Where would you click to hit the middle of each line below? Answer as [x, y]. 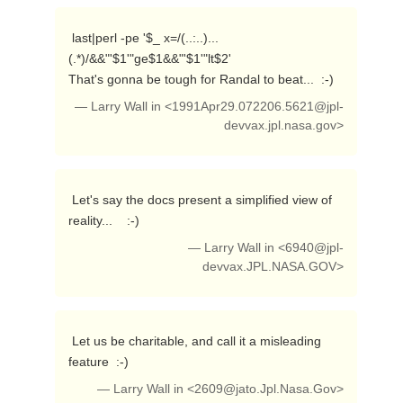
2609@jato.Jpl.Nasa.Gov [266, 389]
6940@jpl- [315, 248]
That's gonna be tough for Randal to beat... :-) [202, 79]
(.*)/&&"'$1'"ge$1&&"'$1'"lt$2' [149, 58]
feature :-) [100, 362]
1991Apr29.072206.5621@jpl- [258, 107]
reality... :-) [105, 220]
